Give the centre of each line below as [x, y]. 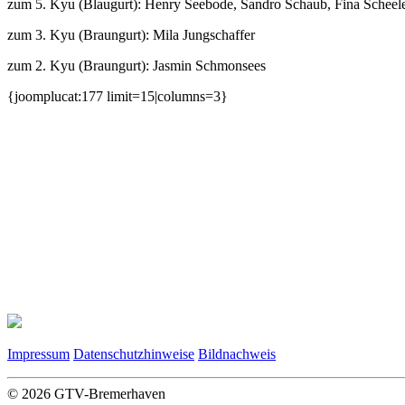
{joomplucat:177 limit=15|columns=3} [118, 96]
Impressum [38, 353]
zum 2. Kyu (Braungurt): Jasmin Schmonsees [137, 65]
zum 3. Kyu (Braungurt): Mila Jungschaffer [131, 34]
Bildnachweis [237, 353]
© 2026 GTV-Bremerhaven [86, 393]
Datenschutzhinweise [134, 353]
